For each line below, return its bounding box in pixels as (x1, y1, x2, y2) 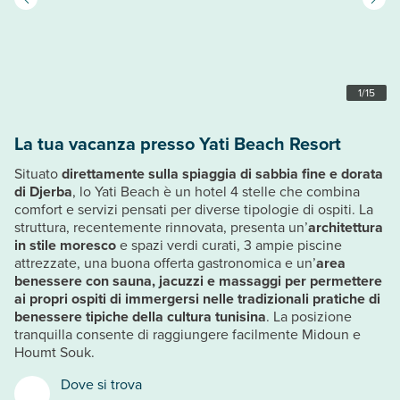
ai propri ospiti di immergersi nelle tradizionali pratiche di (14, 287, 380, 309)
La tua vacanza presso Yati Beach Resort (14, 129, 341, 157)
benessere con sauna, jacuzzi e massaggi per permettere (14, 270, 382, 291)
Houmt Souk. (14, 341, 95, 362)
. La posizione (266, 305, 352, 327)
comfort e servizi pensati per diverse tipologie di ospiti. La (14, 198, 373, 220)
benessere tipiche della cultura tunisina (14, 305, 266, 327)
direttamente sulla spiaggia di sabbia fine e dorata (62, 162, 383, 184)
